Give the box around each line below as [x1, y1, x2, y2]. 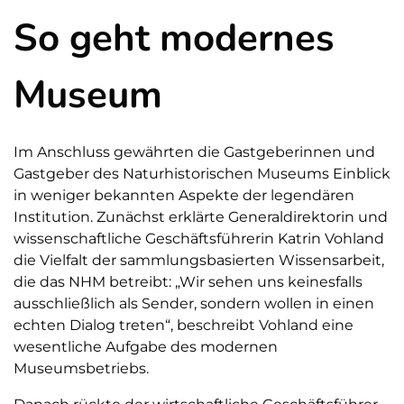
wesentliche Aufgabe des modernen [14, 338, 278, 356]
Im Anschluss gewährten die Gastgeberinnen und [14, 143, 375, 161]
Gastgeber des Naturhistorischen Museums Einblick [14, 165, 390, 183]
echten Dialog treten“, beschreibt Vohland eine [14, 317, 353, 335]
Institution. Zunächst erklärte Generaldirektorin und [14, 208, 388, 226]
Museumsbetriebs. [14, 360, 149, 378]
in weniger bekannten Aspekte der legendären [14, 187, 354, 205]
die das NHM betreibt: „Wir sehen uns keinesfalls [14, 273, 363, 291]
